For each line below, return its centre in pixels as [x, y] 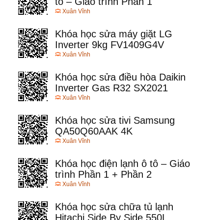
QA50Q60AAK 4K [94, 131]
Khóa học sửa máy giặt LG [114, 34]
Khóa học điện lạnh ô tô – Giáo [123, 164]
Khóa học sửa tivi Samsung [115, 121]
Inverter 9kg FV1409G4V [110, 45]
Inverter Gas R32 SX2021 [111, 88]
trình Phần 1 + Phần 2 [103, 175]
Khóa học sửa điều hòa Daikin [120, 77]
